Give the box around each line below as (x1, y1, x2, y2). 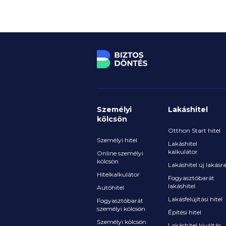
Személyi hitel (97, 136, 137, 144)
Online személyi (97, 149, 143, 157)
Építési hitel (167, 208, 201, 216)
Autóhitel (97, 184, 124, 191)
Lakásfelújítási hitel (167, 195, 222, 203)
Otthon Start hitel (167, 127, 220, 134)
